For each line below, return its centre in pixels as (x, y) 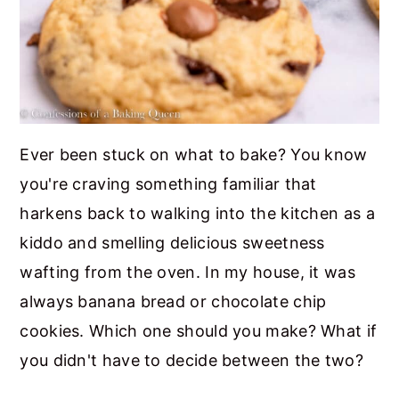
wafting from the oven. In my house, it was (187, 272)
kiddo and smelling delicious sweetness (172, 242)
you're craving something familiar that (168, 183)
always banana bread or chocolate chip (173, 301)
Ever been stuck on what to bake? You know (194, 154)
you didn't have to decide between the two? (191, 360)
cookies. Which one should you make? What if (199, 330)
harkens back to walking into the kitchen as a (197, 213)
